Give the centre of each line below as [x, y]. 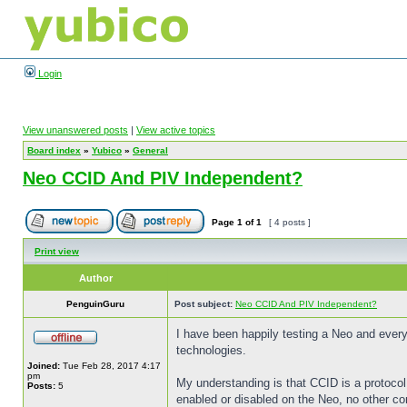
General [150, 150]
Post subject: [203, 304]
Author [95, 278]
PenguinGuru [95, 304]
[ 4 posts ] [290, 222]
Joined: [44, 366]
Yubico [107, 150]
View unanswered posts [75, 130]
